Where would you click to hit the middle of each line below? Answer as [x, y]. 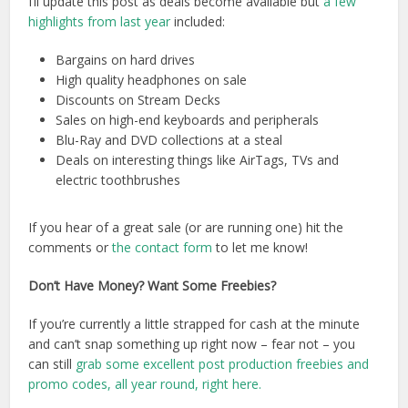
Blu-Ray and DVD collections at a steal [169, 140]
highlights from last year [100, 22]
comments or [71, 248]
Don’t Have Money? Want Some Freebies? [153, 286]
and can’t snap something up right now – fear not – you [192, 344]
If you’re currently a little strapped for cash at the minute [194, 324]
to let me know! [260, 248]
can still [52, 364]
